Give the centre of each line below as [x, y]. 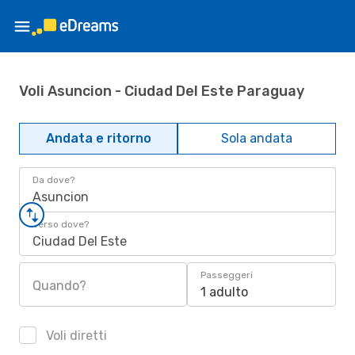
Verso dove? [61, 224]
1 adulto [224, 292]
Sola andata [257, 138]
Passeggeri [227, 275]
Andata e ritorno [98, 138]
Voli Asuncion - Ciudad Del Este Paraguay [162, 91]
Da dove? [53, 180]
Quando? [59, 286]
